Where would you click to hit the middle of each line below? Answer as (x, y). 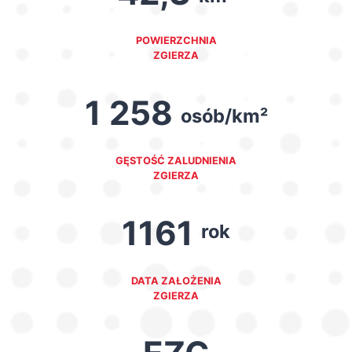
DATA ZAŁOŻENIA (176, 281)
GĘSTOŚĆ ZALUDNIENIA (176, 161)
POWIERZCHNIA (176, 41)
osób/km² (224, 115)
